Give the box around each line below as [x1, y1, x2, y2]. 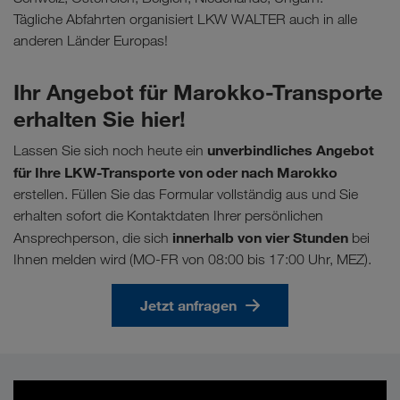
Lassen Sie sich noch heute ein [13, 142, 207, 160]
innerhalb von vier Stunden [172, 229, 348, 247]
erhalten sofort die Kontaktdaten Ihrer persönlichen [13, 207, 323, 225]
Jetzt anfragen [140, 296, 237, 315]
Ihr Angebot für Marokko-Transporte [13, 79, 383, 106]
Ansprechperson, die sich [13, 229, 172, 247]
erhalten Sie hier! [13, 105, 186, 133]
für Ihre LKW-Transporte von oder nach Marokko [13, 163, 337, 182]
